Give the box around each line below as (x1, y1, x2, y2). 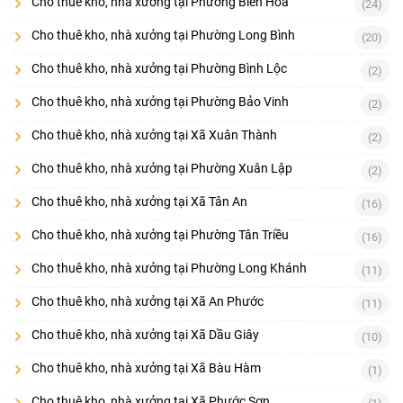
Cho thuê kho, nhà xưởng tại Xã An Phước (31, 293, 264, 309)
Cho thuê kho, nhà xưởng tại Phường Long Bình (31, 27, 295, 42)
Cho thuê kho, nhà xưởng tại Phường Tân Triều (31, 227, 289, 242)
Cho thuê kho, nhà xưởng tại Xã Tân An (31, 193, 247, 209)
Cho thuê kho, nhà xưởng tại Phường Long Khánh (31, 260, 307, 275)
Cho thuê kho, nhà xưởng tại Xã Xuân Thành (31, 127, 277, 142)
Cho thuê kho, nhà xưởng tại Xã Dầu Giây (31, 327, 259, 342)
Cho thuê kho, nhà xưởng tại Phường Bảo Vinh (31, 94, 289, 109)
